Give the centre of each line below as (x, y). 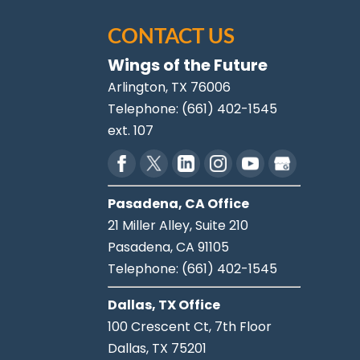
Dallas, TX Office (164, 305)
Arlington (137, 87)
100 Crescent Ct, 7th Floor (190, 326)
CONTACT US (172, 35)
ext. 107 (131, 130)
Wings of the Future (188, 65)
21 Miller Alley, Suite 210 (178, 225)
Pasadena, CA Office (179, 203)
